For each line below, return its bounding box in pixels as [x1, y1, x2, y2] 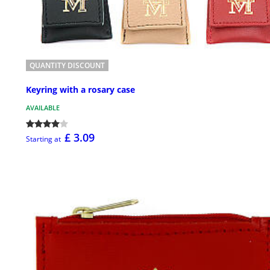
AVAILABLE [26, 103, 60, 113]
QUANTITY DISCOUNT [30, 60, 105, 71]
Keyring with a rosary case [26, 84, 135, 96]
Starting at [26, 134, 61, 145]
